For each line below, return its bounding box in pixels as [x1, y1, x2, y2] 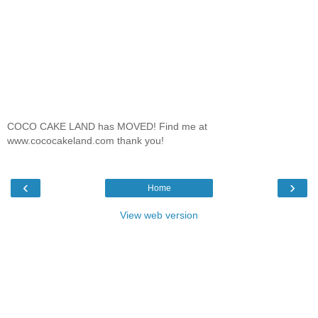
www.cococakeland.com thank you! [7, 134, 164, 146]
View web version [120, 209, 198, 221]
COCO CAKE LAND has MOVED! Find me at [7, 120, 207, 132]
